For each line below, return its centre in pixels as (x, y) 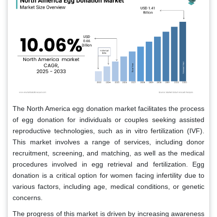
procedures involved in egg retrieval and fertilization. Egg (108, 164)
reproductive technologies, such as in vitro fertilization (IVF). (108, 131)
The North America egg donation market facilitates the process (108, 108)
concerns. (28, 197)
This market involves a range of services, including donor (108, 142)
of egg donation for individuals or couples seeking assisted (108, 119)
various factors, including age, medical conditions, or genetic (108, 186)
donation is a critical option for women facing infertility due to (108, 175)
